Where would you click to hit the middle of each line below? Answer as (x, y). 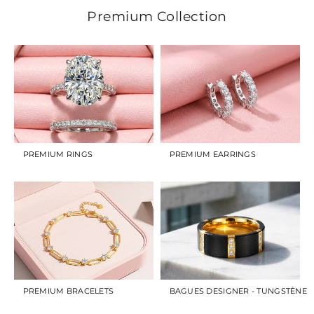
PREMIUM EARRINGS (212, 154)
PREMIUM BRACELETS (68, 291)
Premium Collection (157, 16)
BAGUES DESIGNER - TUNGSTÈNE (238, 291)
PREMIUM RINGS (58, 154)
